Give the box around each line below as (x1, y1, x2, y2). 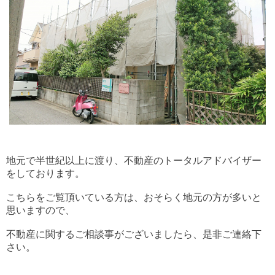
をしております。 (6, 168, 85, 179)
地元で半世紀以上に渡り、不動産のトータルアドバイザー (6, 155, 261, 166)
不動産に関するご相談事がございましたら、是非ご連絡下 (6, 229, 261, 240)
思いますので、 (6, 205, 75, 216)
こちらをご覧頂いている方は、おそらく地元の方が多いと (6, 192, 261, 203)
